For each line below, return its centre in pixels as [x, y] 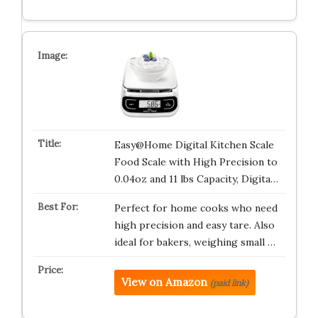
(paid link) [229, 283]
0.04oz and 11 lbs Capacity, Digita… [196, 179]
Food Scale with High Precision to [196, 162]
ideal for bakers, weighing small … [194, 242]
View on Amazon [164, 282]
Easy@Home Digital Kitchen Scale [194, 145]
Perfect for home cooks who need [196, 208]
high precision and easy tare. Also [194, 225]
